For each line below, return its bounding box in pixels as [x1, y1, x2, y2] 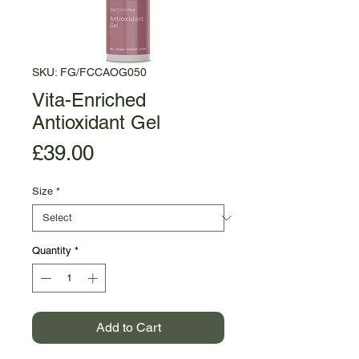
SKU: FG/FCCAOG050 [32, 66, 147, 79]
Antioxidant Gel [32, 111, 160, 133]
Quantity [32, 244, 71, 256]
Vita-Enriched [32, 89, 146, 111]
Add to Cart [95, 319, 161, 335]
